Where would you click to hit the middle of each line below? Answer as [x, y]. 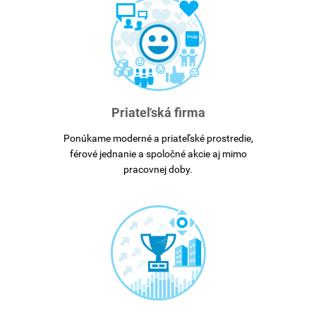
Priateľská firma [158, 113]
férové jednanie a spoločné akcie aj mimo [158, 154]
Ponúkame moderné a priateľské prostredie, [158, 138]
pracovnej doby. [158, 169]
